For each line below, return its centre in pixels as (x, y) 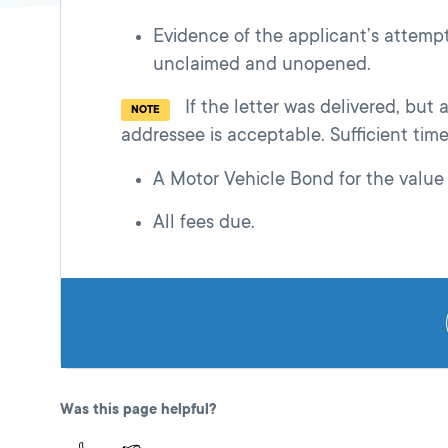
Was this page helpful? (138, 408)
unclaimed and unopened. (262, 63)
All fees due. (204, 221)
